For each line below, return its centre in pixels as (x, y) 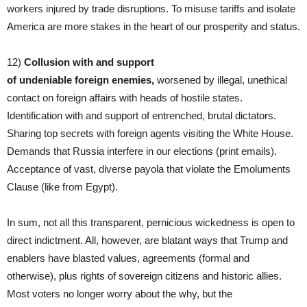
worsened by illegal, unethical (222, 79)
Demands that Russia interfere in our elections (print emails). (142, 151)
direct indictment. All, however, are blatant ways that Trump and (147, 240)
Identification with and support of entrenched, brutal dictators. (142, 115)
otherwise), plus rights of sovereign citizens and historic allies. (144, 275)
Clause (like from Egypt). (64, 186)
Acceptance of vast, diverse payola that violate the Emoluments (149, 169)
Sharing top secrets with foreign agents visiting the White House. (150, 133)
